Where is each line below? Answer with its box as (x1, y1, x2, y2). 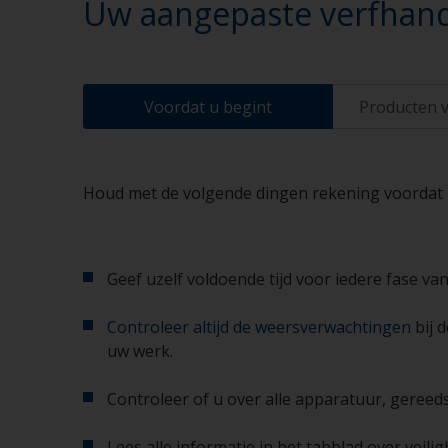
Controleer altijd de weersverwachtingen (107, 316, 411, 338)
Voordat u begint (144, 95, 272, 118)
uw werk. (107, 340, 173, 362)
